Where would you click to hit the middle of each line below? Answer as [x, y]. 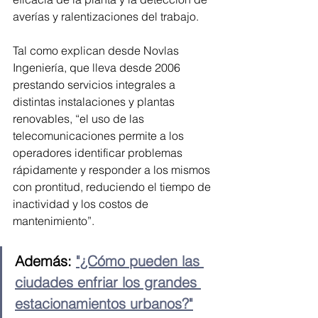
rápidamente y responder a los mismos [113, 170]
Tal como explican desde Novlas [97, 51]
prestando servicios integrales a [95, 85]
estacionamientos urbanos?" [104, 304]
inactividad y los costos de [82, 204]
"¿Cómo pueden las [140, 261]
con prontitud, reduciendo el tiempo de [113, 187]
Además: [45, 261]
